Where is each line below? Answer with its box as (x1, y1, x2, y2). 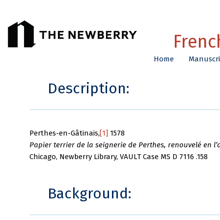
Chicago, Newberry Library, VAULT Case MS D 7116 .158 (29, 152, 208, 161)
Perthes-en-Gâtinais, (29, 128, 100, 137)
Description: (47, 80, 130, 98)
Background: (47, 185, 132, 203)
